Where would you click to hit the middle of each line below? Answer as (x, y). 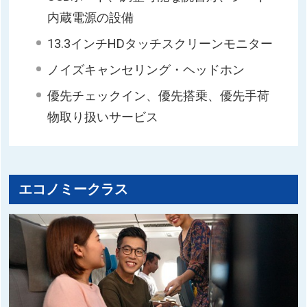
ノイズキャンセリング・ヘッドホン (146, 69)
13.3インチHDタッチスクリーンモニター (160, 43)
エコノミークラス (74, 190)
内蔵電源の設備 (91, 17)
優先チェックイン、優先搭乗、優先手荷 (159, 95)
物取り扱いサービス (103, 116)
